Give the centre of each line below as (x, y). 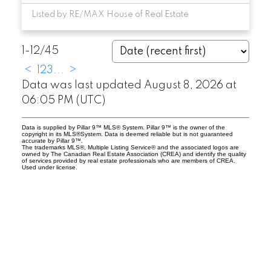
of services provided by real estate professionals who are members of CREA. (128, 160)
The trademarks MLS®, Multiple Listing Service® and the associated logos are (130, 147)
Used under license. (49, 167)
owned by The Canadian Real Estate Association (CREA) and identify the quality (134, 154)
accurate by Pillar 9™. (52, 140)
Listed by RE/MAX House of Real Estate (110, 14)
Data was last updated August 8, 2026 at (129, 85)
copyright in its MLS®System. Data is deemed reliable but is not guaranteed (127, 134)
